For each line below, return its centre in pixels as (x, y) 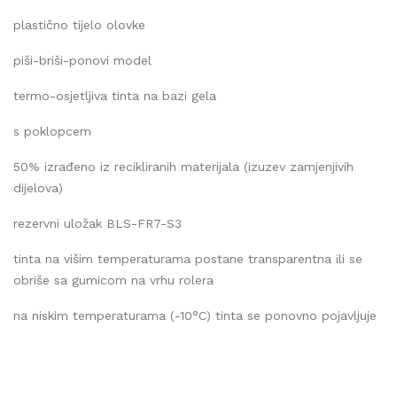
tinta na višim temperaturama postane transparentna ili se (188, 258)
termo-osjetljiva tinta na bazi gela (115, 95)
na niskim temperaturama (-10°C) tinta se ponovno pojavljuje (195, 315)
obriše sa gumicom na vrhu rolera (113, 280)
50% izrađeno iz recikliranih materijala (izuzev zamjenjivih (183, 166)
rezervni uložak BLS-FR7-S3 (97, 223)
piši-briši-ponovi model (82, 60)
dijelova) (38, 187)
